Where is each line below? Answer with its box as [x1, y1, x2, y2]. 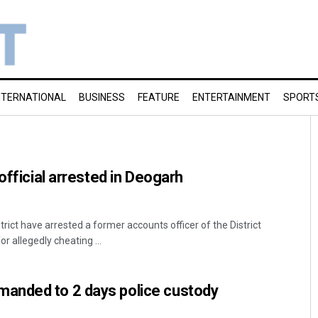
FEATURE [138, 92, 180, 103]
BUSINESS [79, 92, 125, 103]
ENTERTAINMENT [192, 92, 270, 103]
